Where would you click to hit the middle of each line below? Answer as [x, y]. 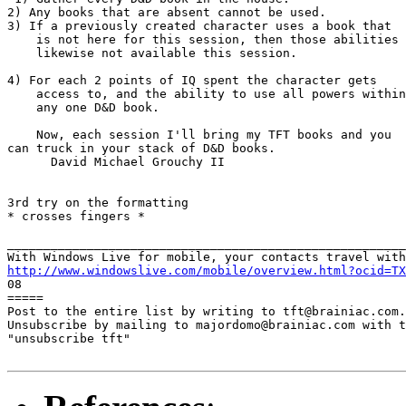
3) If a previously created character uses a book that [199, 25]
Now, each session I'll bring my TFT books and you [199, 134]
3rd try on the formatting [98, 202]
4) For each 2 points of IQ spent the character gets [192, 80]
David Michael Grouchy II [116, 161]
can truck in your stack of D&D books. [141, 148]
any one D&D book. [83, 107]
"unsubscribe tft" [69, 338]
